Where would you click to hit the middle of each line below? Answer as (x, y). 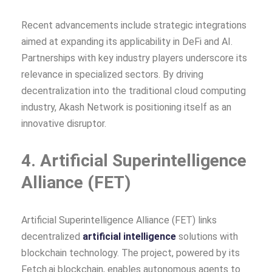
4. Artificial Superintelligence (134, 160)
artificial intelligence (129, 236)
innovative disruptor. (64, 123)
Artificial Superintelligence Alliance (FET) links (119, 220)
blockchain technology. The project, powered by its (131, 253)
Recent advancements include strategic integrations (134, 25)
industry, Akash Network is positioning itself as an (126, 107)
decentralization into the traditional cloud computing (134, 90)
